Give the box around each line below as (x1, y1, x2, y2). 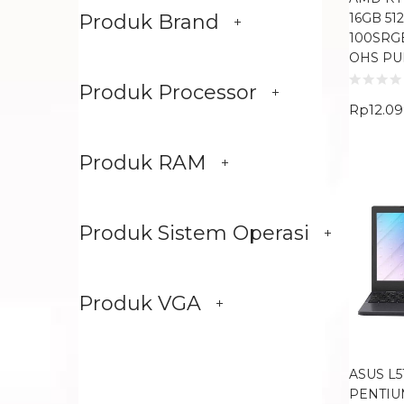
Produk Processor (78, 80, 257, 105)
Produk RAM (78, 151, 207, 175)
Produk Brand (78, 10, 219, 34)
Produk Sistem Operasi (78, 221, 309, 245)
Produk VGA (78, 291, 201, 316)
